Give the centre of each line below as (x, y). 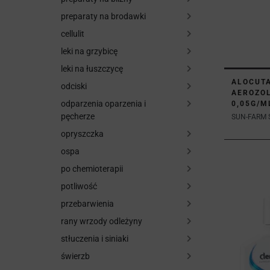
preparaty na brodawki (103, 16)
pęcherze (78, 116)
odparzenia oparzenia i (103, 104)
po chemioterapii (92, 169)
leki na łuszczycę (92, 69)
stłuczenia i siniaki (95, 239)
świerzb (75, 256)
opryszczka (82, 134)
